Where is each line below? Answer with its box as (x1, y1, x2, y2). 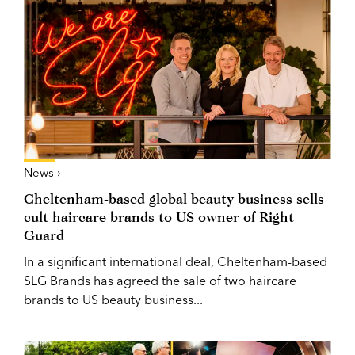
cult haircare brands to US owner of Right (24, 208, 294, 225)
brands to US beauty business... (24, 291, 203, 307)
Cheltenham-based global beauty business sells (24, 189, 324, 207)
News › (24, 164, 61, 180)
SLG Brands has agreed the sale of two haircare (24, 272, 296, 288)
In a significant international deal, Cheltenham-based (24, 253, 327, 269)
